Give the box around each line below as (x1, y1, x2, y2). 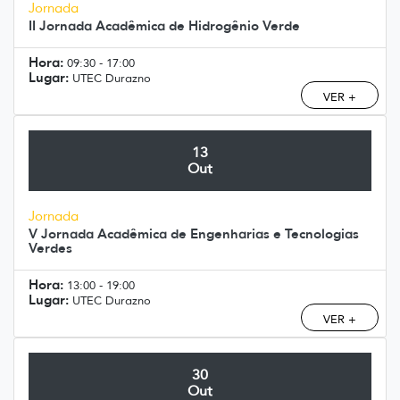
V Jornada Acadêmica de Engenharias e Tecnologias (29, 224, 359, 242)
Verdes (29, 238, 72, 256)
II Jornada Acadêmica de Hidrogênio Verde (29, 16, 300, 34)
